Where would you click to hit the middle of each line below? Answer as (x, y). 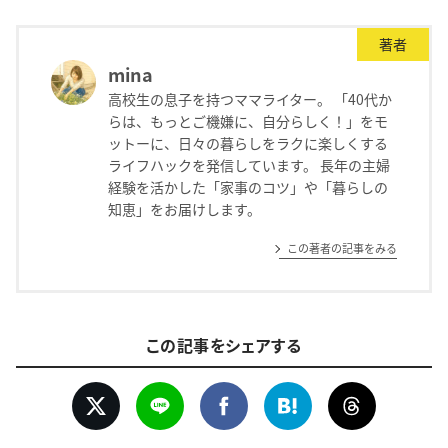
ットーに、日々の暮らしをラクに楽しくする (247, 143)
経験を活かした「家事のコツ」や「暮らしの (247, 187)
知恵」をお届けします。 (184, 209)
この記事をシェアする (224, 345)
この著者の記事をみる (342, 248)
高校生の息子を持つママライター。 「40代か (249, 99)
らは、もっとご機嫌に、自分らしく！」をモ (247, 121)
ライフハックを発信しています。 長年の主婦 (248, 165)
